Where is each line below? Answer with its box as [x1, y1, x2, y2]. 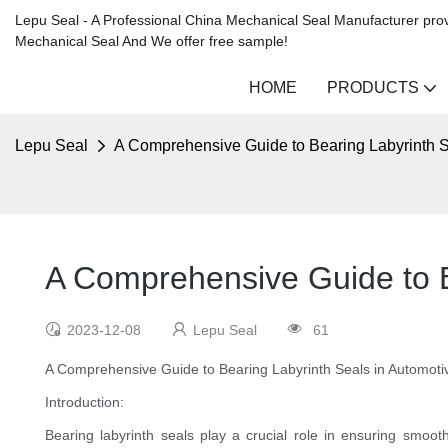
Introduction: [45, 394, 124, 411]
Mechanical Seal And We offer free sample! [15, 33, 288, 49]
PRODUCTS [327, 79, 419, 96]
